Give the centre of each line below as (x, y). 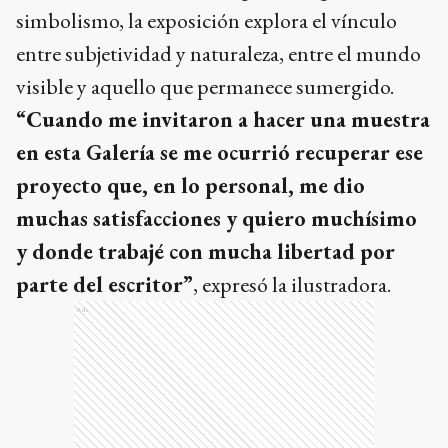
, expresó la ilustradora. (294, 284)
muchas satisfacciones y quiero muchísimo (216, 218)
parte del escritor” (104, 284)
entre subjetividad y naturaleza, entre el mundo (218, 53)
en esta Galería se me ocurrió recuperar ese (219, 152)
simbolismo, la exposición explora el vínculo (206, 20)
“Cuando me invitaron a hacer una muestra (223, 119)
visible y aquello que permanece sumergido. (205, 86)
